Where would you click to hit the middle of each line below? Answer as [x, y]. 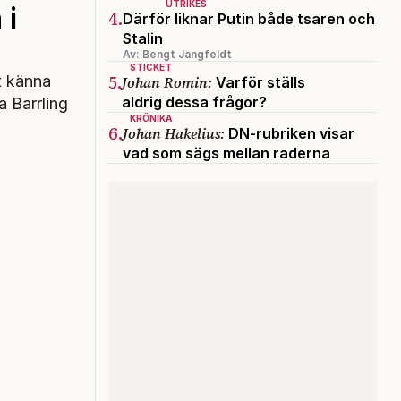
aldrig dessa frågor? [194, 102]
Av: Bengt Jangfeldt [177, 54]
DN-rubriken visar [290, 133]
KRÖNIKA [151, 118]
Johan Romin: [167, 82]
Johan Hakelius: [174, 133]
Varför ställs [259, 82]
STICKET [151, 67]
